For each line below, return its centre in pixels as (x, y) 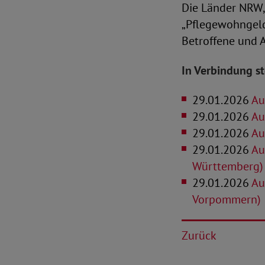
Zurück (199, 235)
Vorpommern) (227, 199)
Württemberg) (228, 166)
